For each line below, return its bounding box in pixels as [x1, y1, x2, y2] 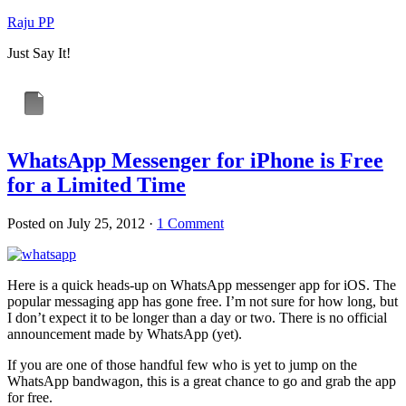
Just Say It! [7, 45, 71, 61]
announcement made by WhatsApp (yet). [7, 325, 242, 342]
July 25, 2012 [67, 215, 145, 231]
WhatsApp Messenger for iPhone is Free [7, 148, 383, 172]
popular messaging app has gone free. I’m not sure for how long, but [7, 293, 398, 309]
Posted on [7, 215, 67, 231]
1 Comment [157, 215, 224, 231]
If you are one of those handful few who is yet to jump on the [7, 356, 357, 372]
